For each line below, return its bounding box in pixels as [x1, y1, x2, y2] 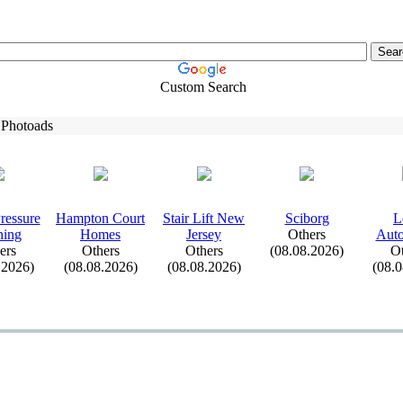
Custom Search [159, 79, 246, 94]
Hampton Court [56, 210, 145, 226]
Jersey [186, 227, 221, 242]
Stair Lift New [163, 210, 245, 226]
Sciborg [284, 210, 329, 226]
